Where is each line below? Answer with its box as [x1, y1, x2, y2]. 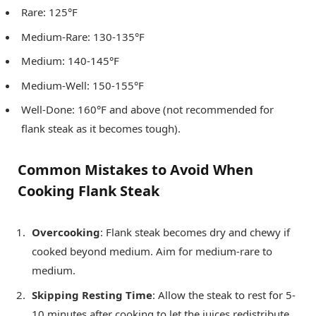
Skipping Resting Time [32, 287, 152, 302]
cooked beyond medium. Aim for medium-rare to [32, 244, 272, 259]
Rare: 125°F [21, 5, 78, 20]
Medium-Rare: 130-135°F [21, 29, 145, 44]
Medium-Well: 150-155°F [21, 78, 144, 92]
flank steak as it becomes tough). [21, 121, 181, 136]
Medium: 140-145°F [21, 54, 119, 68]
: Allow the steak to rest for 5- [152, 287, 296, 302]
